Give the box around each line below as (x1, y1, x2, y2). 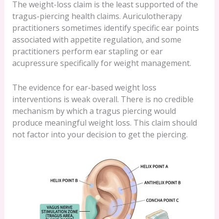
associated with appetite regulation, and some (12, 34, 181, 45)
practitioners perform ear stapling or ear (12, 46, 163, 57)
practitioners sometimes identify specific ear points (12, 22, 199, 34)
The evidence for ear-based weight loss (12, 82, 156, 93)
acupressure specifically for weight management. (12, 58, 191, 69)
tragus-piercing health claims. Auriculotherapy (12, 11, 182, 22)
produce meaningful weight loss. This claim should (12, 117, 197, 128)
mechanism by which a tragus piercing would (12, 105, 176, 116)
